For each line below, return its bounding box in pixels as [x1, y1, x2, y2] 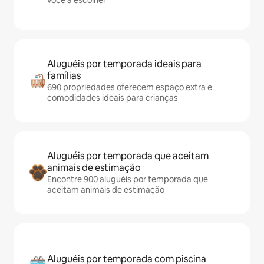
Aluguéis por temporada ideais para [47, 58, 202, 71]
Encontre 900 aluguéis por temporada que [47, 174, 208, 185]
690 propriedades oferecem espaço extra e [47, 82, 212, 93]
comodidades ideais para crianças [47, 93, 178, 104]
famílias [47, 70, 81, 82]
